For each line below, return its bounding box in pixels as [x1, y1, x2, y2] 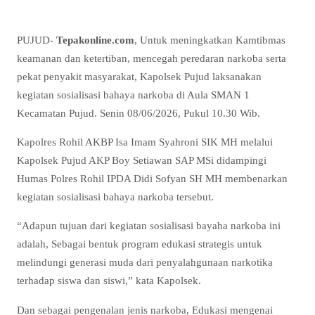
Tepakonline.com [56, 34, 134, 46]
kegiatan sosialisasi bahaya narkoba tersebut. [17, 191, 214, 203]
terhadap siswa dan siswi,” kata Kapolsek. [17, 274, 201, 287]
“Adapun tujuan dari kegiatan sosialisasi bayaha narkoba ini [17, 219, 281, 232]
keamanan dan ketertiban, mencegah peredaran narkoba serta [17, 52, 286, 65]
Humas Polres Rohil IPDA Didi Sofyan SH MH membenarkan [17, 172, 288, 185]
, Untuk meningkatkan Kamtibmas [134, 34, 285, 46]
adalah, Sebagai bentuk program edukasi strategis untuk [17, 238, 262, 250]
